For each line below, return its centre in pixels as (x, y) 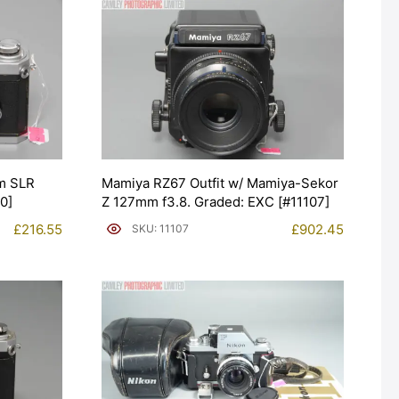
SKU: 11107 (160, 229)
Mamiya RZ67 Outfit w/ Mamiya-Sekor (220, 183)
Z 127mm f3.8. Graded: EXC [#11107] (216, 201)
